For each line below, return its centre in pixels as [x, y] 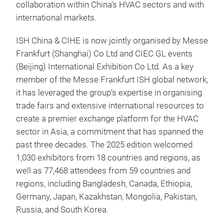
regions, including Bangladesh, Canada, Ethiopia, [104, 184]
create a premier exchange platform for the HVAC [107, 119]
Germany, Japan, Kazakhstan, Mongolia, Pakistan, [106, 197]
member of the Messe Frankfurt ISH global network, [112, 80]
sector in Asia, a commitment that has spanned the [110, 132]
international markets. [56, 18]
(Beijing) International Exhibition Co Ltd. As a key [105, 67]
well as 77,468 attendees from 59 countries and [103, 171]
